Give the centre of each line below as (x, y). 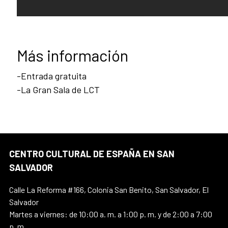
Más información (73, 55)
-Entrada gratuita (52, 76)
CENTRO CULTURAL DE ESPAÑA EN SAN (92, 154)
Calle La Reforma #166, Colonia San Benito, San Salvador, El (109, 190)
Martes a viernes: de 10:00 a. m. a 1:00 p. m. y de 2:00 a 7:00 (111, 214)
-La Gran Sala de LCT (58, 90)
